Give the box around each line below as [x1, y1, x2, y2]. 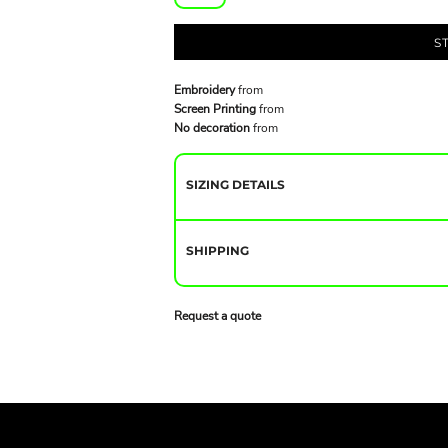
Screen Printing [174, 100, 256, 117]
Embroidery [174, 81, 235, 98]
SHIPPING [186, 242, 249, 258]
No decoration [174, 119, 250, 136]
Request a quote [174, 307, 261, 324]
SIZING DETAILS [186, 176, 285, 192]
